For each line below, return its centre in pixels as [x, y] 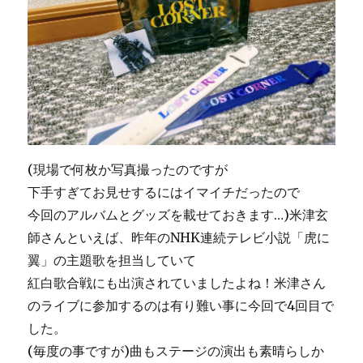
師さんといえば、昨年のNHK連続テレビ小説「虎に [179, 238]
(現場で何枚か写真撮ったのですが [128, 170]
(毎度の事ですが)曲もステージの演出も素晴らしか [176, 351]
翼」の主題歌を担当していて [112, 261]
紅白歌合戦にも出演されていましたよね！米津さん [177, 283]
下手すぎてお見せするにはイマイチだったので [164, 192]
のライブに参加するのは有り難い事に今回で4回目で [181, 306]
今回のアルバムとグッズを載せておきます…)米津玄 [178, 215]
